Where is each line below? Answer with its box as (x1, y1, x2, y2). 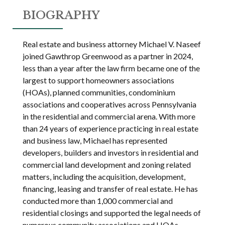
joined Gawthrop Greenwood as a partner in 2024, (23, 51, 193, 61)
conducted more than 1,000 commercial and (23, 196, 173, 205)
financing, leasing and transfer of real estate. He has (23, 184, 198, 193)
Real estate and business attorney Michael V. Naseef (23, 39, 201, 49)
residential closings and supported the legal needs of (23, 208, 201, 217)
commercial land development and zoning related (23, 160, 191, 169)
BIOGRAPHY (23, 9, 100, 22)
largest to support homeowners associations (23, 75, 175, 85)
